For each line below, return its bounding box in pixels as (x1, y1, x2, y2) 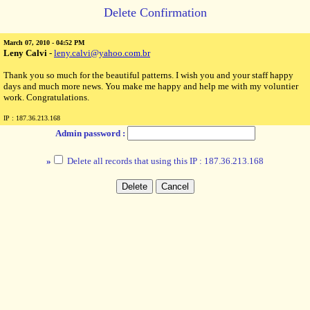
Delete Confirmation (103, 6, 207, 19)
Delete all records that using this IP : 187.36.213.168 (65, 156, 264, 166)
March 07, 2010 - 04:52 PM (3, 39, 84, 46)
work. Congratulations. (3, 92, 89, 102)
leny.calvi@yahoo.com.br (54, 48, 150, 58)
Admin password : (55, 128, 127, 138)
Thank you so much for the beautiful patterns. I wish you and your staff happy (3, 70, 293, 80)
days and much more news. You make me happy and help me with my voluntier (3, 81, 298, 91)
